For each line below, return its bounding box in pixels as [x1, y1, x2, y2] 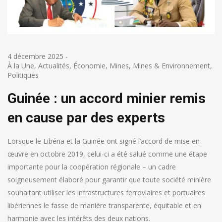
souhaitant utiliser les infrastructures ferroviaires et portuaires [7, 187, 205, 197]
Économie [73, 60, 106, 70]
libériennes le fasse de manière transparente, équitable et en [7, 200, 201, 210]
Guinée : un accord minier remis [7, 90, 206, 107]
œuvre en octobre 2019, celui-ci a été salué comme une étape [7, 149, 207, 159]
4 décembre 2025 [7, 51, 63, 61]
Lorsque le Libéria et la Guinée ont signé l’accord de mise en [7, 136, 200, 146]
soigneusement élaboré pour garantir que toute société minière [7, 174, 211, 184]
